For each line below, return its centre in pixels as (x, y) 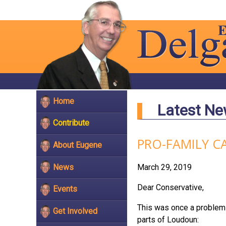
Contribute (71, 123)
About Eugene (77, 145)
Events (65, 189)
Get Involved (75, 211)
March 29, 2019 (164, 167)
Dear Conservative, (171, 187)
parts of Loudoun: (168, 220)
